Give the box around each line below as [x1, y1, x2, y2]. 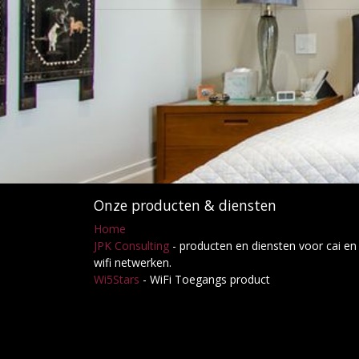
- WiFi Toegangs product [139, 272, 270, 287]
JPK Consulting [94, 238, 169, 253]
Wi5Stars [94, 272, 139, 287]
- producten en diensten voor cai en [169, 238, 357, 253]
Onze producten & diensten [94, 196, 276, 215]
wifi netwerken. [94, 255, 175, 270]
